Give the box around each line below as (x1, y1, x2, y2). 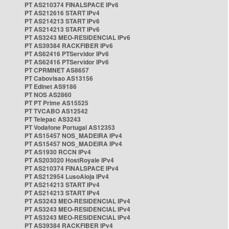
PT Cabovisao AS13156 (25, 74, 93, 83)
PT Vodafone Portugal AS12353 (25, 123, 115, 132)
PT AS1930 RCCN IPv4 (25, 147, 91, 156)
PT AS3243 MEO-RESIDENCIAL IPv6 (25, 33, 130, 42)
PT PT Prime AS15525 (25, 98, 88, 107)
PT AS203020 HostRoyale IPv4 (25, 155, 114, 165)
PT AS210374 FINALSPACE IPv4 (25, 164, 119, 173)
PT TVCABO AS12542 (25, 106, 88, 116)
